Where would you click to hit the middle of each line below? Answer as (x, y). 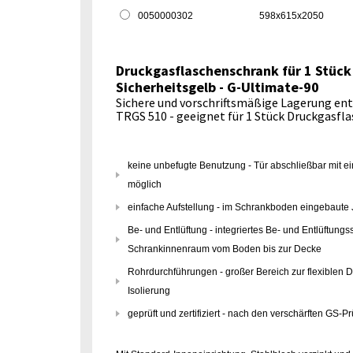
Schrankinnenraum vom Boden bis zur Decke (225, 249)
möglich (145, 184)
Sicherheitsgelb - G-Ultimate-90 (217, 87)
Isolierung (149, 291)
